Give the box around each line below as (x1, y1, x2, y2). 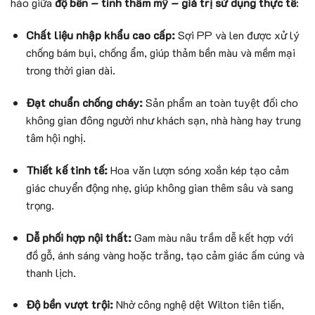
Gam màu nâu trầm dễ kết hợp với (131, 229, 293, 245)
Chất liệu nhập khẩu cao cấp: (26, 27, 175, 43)
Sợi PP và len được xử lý (175, 27, 300, 43)
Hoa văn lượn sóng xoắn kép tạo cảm (108, 162, 289, 177)
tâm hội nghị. (26, 129, 86, 145)
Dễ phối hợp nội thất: (26, 229, 131, 245)
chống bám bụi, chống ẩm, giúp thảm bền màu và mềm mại (26, 45, 295, 60)
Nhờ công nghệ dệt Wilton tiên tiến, (113, 297, 284, 312)
